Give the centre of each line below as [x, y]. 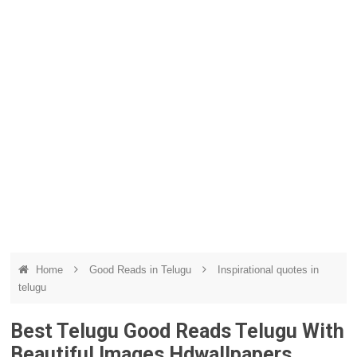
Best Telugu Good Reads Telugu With [178, 331]
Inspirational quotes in [269, 270]
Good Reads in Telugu [142, 270]
